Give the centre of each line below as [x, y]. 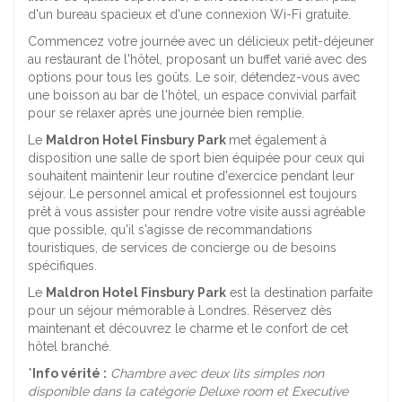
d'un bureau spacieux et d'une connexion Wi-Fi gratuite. [189, 15]
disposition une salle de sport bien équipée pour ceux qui [196, 158]
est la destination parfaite [299, 293]
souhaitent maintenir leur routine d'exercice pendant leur [191, 176]
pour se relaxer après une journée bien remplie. [166, 114]
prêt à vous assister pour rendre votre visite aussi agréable [197, 212]
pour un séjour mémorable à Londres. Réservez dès [180, 311]
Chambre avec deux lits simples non [217, 374]
